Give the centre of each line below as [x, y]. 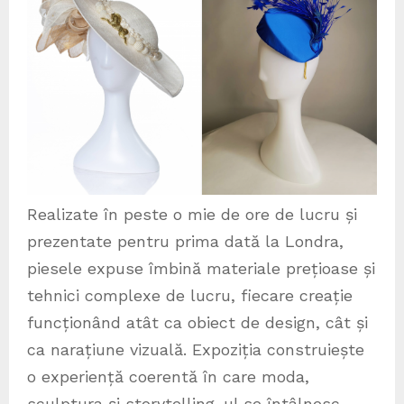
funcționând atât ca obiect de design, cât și [197, 323]
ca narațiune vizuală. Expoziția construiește [196, 350]
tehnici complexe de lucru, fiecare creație [190, 296]
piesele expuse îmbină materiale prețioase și [201, 269]
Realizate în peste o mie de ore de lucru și [192, 215]
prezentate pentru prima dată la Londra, [185, 242]
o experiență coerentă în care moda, [168, 377]
